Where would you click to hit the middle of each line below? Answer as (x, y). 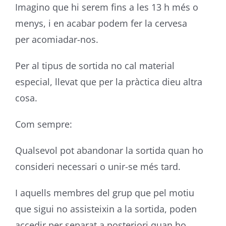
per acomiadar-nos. (56, 39)
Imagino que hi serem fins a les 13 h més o (106, 7)
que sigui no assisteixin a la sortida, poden (106, 209)
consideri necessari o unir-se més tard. (98, 166)
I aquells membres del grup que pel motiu (104, 193)
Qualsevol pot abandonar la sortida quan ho (109, 150)
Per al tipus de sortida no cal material (95, 66)
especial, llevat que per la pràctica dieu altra (108, 82)
